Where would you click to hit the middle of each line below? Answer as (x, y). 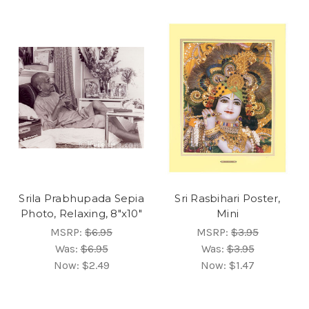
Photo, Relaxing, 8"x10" (81, 213)
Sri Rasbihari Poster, (228, 198)
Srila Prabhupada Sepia (81, 198)
